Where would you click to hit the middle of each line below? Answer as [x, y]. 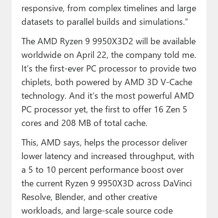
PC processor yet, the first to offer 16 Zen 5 [104, 109]
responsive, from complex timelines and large [109, 8]
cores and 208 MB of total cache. [84, 123]
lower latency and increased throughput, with [108, 156]
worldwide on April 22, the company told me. [109, 54]
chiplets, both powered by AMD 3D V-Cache [107, 82]
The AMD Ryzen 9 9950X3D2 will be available [108, 41]
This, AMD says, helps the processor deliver [104, 142]
